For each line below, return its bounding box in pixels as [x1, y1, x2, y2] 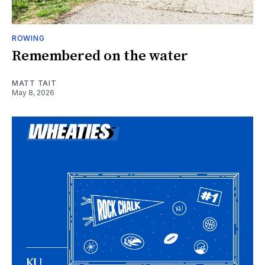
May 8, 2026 [12, 88, 54, 98]
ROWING [12, 34, 45, 43]
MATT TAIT [12, 79, 57, 88]
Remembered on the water [12, 47, 188, 66]
